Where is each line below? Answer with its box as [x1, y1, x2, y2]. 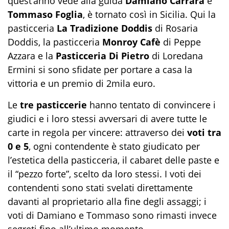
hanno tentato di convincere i [87, 98, 216, 111]
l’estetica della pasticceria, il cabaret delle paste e [8, 153, 219, 166]
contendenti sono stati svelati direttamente [8, 181, 193, 194]
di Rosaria [152, 21, 198, 34]
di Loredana [149, 49, 203, 62]
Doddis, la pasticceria [8, 35, 102, 48]
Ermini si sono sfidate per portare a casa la [8, 63, 192, 76]
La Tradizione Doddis [57, 21, 152, 34]
